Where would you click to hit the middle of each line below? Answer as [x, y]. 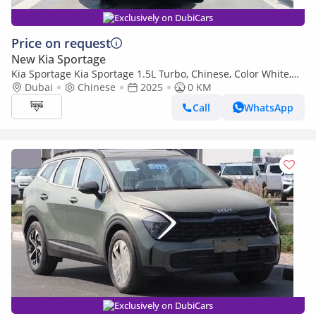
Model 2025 [39, 87]
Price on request [61, 43]
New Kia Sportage [59, 59]
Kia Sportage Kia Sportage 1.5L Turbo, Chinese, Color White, [151, 74]
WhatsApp [269, 107]
